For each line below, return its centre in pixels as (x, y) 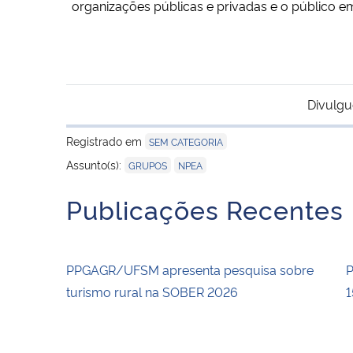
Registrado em (106, 140)
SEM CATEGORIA (186, 141)
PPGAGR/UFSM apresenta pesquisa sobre (190, 269)
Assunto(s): (95, 164)
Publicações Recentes (205, 208)
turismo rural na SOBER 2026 (152, 291)
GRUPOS (148, 165)
